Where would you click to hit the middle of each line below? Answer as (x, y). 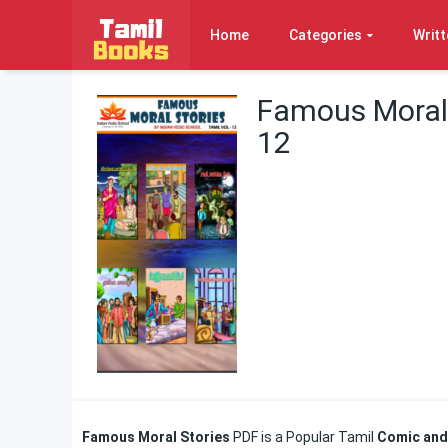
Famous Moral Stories (156, 437)
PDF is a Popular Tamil (302, 437)
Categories (325, 35)
